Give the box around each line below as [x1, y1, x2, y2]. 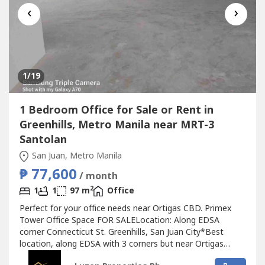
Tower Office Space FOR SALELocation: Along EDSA [19, 214, 219, 227]
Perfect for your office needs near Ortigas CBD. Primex [19, 202, 231, 215]
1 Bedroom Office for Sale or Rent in [19, 102, 214, 119]
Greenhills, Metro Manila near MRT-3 [19, 117, 214, 134]
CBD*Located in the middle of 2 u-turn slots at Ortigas [19, 250, 232, 263]
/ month [79, 169, 118, 184]
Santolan [19, 132, 67, 148]
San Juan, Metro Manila [30, 150, 122, 163]
